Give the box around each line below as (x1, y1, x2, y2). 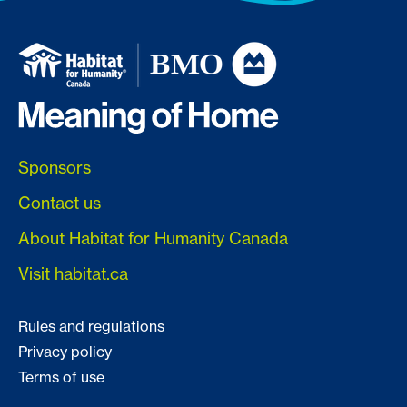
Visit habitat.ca (18, 263, 128, 284)
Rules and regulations (18, 316, 164, 335)
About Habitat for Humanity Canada (18, 227, 288, 249)
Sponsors (18, 156, 91, 178)
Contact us (18, 192, 101, 213)
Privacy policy (18, 342, 112, 361)
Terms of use (18, 367, 104, 386)
